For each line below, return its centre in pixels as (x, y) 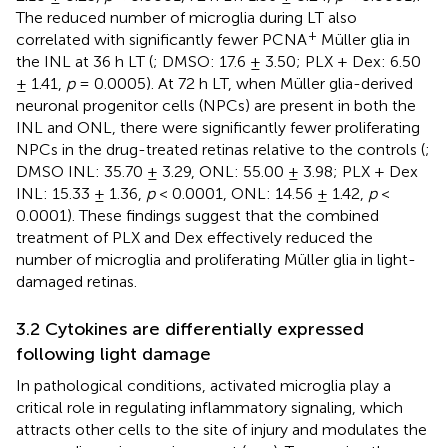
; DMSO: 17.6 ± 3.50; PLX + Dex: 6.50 (287, 61)
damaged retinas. (76, 281)
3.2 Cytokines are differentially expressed (190, 328)
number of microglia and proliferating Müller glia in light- (216, 259)
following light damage (113, 353)
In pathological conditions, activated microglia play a (203, 385)
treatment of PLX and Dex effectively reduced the (194, 237)
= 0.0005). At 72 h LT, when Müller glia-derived (244, 83)
